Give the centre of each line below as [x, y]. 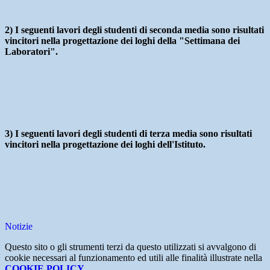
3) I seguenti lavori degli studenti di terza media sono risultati [128, 134]
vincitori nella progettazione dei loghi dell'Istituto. [105, 145]
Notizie [19, 227]
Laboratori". [31, 52]
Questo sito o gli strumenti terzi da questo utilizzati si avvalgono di [130, 247]
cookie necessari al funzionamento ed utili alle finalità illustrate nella [133, 258]
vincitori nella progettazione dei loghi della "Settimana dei [122, 41]
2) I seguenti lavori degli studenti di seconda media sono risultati [134, 30]
